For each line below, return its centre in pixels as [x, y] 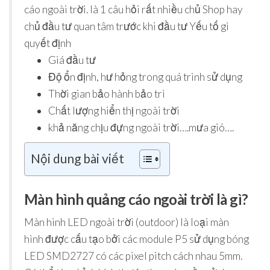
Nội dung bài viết [77, 158]
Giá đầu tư [72, 60]
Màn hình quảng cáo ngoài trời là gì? [136, 199]
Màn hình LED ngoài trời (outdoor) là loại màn [127, 222]
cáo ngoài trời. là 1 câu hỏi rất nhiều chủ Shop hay [133, 10]
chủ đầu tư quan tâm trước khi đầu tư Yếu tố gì [127, 27]
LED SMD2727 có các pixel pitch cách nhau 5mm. [133, 256]
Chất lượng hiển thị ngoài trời [114, 111]
